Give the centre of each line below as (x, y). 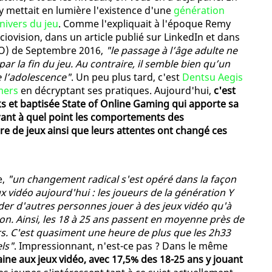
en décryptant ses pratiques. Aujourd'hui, (116, 90)
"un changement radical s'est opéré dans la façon (122, 179)
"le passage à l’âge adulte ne (172, 50)
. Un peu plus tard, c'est (127, 77)
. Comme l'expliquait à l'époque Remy (144, 23)
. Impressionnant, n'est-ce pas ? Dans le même (121, 246)
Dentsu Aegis (212, 77)
